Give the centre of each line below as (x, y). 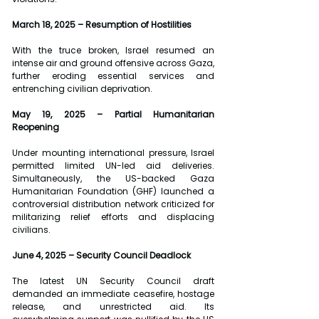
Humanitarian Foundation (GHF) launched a (113, 192)
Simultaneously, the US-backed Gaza (113, 179)
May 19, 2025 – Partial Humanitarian (113, 115)
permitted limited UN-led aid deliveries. (113, 166)
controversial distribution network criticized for (113, 204)
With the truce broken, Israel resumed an (113, 51)
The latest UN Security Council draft (113, 281)
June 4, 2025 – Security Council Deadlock (101, 256)
